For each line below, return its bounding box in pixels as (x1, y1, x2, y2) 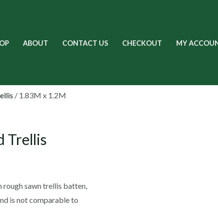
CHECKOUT (122, 39, 163, 47)
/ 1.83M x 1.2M (13, 90, 66, 100)
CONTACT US (62, 39, 109, 47)
